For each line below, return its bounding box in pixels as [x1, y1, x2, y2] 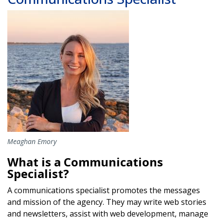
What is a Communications [7, 153, 163, 170]
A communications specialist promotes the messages [7, 184, 200, 196]
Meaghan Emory [7, 136, 56, 146]
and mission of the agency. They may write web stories [7, 196, 206, 207]
